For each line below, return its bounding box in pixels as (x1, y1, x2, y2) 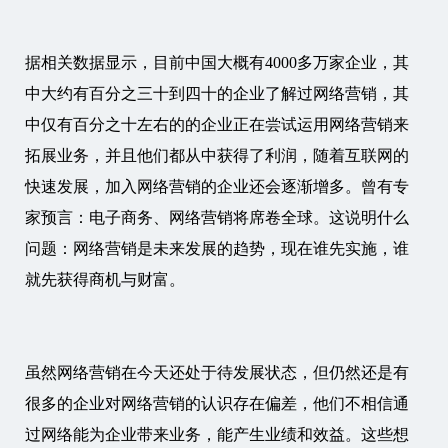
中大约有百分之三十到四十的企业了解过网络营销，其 (25, 85, 409, 102)
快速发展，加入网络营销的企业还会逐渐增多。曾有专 (25, 178, 409, 195)
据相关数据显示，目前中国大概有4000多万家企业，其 (25, 54, 409, 71)
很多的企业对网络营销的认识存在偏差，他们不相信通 (25, 395, 409, 412)
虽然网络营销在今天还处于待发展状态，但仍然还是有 (25, 364, 409, 381)
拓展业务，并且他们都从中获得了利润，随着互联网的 (25, 147, 409, 164)
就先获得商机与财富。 (25, 271, 185, 288)
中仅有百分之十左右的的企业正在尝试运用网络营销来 (25, 116, 409, 133)
